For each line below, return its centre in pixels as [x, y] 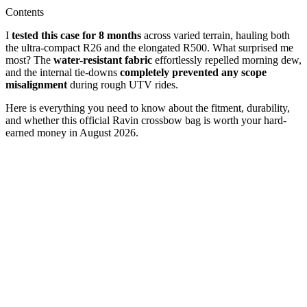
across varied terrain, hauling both [216, 35]
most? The [29, 60]
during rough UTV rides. [123, 84]
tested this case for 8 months [76, 35]
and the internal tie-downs [63, 72]
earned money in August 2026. [72, 132]
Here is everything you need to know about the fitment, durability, [148, 108]
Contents [25, 12]
